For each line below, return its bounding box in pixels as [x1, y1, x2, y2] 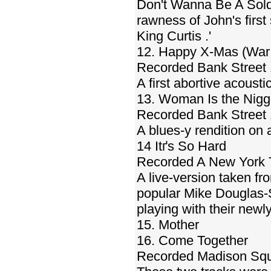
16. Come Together [137, 233, 248, 248]
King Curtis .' [137, 28, 211, 44]
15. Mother [137, 217, 199, 232]
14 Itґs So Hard [137, 139, 226, 154]
